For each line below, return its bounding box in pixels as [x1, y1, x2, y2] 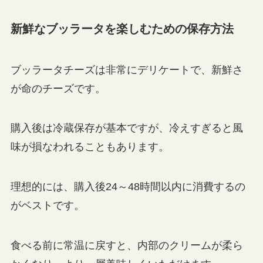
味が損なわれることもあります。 [10, 141, 169, 153]
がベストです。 [10, 200, 85, 212]
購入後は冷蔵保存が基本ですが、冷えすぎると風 [10, 122, 243, 134]
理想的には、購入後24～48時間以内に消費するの [10, 181, 245, 193]
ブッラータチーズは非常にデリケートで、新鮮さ [10, 63, 243, 76]
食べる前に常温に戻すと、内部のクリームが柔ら [10, 240, 243, 251]
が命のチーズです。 [10, 82, 106, 95]
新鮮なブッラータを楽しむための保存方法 [10, 22, 234, 36]
